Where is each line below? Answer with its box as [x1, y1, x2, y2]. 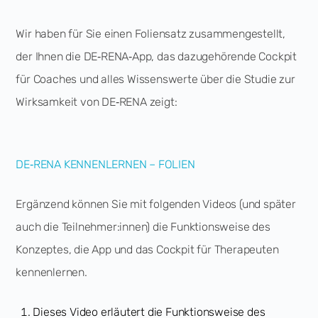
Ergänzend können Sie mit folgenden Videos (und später [16, 197, 296, 211]
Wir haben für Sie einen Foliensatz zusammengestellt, [16, 27, 286, 40]
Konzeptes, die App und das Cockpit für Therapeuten [16, 243, 279, 256]
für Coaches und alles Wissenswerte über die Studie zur [16, 72, 295, 86]
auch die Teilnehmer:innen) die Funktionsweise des [16, 220, 270, 234]
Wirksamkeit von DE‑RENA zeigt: [16, 95, 177, 109]
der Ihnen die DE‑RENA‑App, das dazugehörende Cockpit [16, 50, 297, 63]
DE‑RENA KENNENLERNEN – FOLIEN [16, 158, 195, 171]
